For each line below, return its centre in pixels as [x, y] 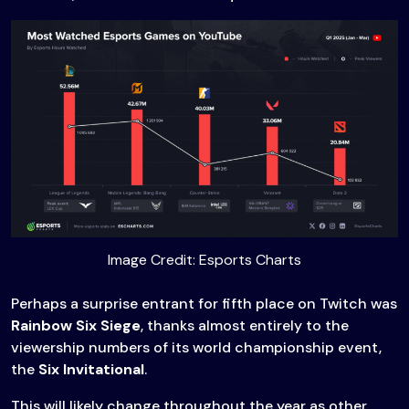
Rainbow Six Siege [76, 326]
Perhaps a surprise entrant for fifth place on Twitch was [204, 304]
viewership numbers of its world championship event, [196, 348]
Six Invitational [91, 370]
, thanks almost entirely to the [245, 326]
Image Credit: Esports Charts [204, 260]
